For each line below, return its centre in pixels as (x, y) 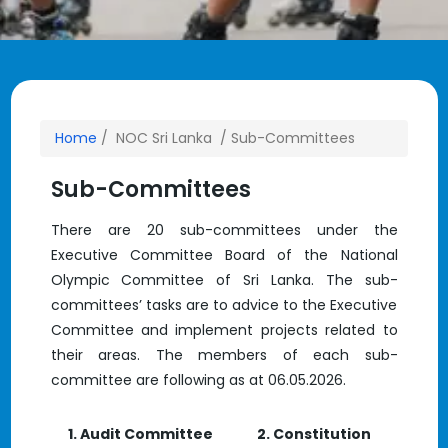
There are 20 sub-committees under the (224, 230)
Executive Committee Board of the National (224, 255)
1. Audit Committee (140, 434)
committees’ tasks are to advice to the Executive (224, 305)
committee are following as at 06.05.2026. (198, 380)
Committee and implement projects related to (224, 330)
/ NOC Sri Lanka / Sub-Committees (226, 138)
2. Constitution (314, 434)
